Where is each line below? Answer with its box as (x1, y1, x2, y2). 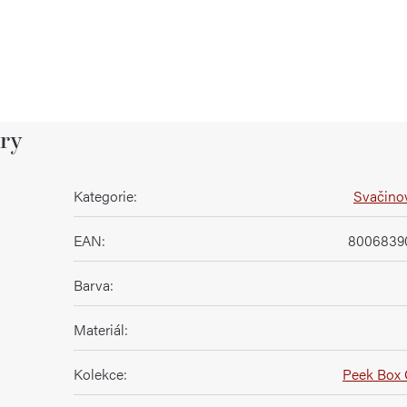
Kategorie (74, 185, 134, 207)
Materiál (74, 319, 124, 341)
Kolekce (74, 363, 124, 385)
